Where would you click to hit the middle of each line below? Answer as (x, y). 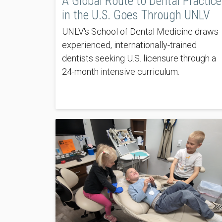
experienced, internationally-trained (129, 45)
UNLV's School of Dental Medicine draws (140, 32)
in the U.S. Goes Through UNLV (136, 15)
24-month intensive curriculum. (120, 72)
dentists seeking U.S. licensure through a (139, 58)
